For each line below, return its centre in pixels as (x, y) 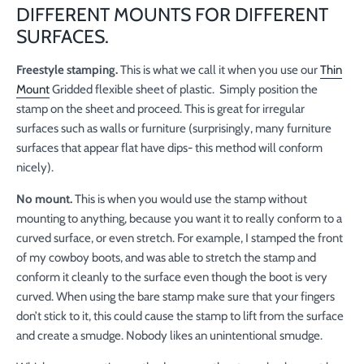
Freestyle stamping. (67, 70)
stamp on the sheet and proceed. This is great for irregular (160, 109)
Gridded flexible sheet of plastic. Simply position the (184, 90)
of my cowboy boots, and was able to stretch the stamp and (166, 258)
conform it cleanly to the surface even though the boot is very (172, 277)
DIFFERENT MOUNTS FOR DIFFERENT (172, 15)
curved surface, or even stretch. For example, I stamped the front (180, 238)
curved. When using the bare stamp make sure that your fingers (175, 297)
